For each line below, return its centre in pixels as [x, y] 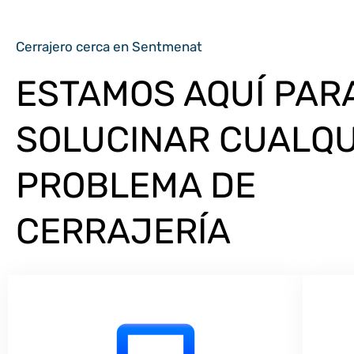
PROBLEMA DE [136, 186]
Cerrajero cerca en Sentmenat [109, 47]
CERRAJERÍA [123, 232]
